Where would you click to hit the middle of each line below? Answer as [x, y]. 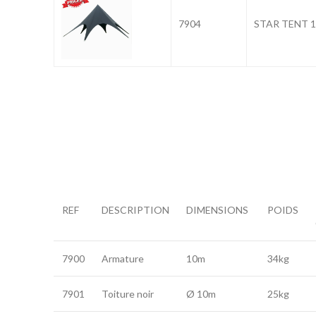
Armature [123, 259]
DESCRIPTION [135, 210]
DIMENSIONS [217, 210]
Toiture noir [128, 294]
